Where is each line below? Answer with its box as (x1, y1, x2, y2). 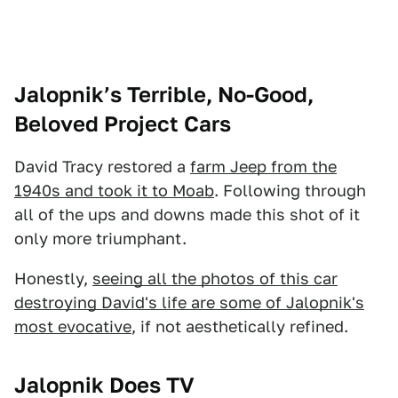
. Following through (214, 181, 366, 200)
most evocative (14, 317, 131, 336)
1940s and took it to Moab (14, 181, 214, 200)
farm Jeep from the (190, 157, 337, 176)
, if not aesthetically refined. (131, 317, 348, 336)
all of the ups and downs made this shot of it (14, 205, 360, 224)
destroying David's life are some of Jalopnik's (14, 293, 364, 312)
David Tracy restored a (14, 157, 190, 176)
